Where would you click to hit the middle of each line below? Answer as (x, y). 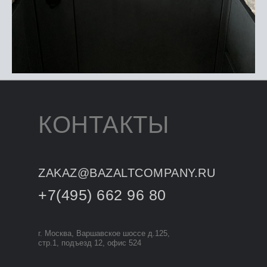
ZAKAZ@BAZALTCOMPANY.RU (127, 173)
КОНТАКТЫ (103, 125)
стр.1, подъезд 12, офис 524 (90, 243)
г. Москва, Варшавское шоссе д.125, (104, 233)
